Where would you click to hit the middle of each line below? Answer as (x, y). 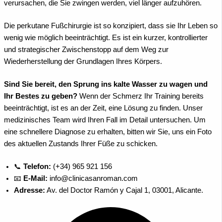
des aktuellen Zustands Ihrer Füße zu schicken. (81, 144)
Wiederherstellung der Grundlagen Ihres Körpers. (83, 62)
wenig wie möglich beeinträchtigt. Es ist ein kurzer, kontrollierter (106, 38)
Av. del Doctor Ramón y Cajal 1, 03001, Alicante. (124, 191)
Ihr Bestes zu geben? (41, 96)
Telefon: (37, 167)
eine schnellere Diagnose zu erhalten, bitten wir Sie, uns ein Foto (108, 132)
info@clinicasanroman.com (93, 179)
